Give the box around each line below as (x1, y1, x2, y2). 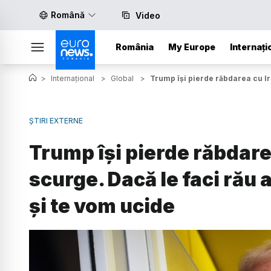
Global (111, 74, 134, 83)
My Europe (168, 42, 215, 52)
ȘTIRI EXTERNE (29, 116, 83, 125)
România (116, 42, 154, 52)
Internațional (51, 74, 94, 83)
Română (51, 10, 85, 20)
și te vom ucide (29, 194, 175, 218)
